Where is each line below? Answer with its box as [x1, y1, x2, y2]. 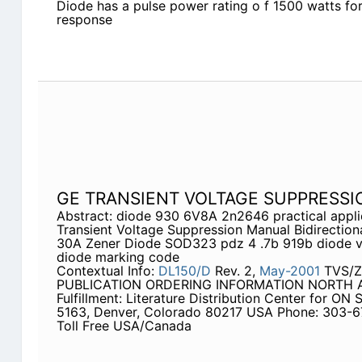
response [56, 11, 112, 28]
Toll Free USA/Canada [56, 318, 192, 335]
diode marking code [56, 249, 179, 266]
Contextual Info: [56, 263, 158, 280]
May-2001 [259, 263, 320, 280]
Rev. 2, [210, 263, 259, 280]
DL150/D [158, 263, 211, 280]
